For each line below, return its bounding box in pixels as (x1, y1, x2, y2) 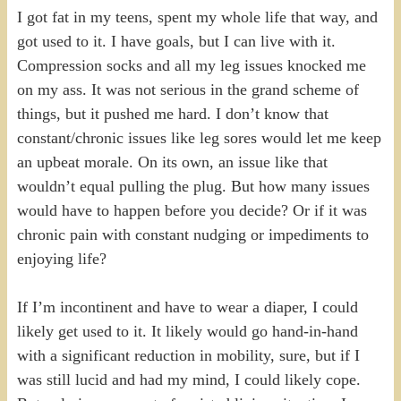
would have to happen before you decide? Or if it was (16, 200, 367, 219)
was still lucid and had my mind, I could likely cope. (16, 370, 361, 388)
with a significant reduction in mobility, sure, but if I (16, 346, 360, 364)
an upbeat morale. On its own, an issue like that (16, 152, 328, 171)
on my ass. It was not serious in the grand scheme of (16, 80, 359, 98)
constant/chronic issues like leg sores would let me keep (16, 128, 381, 147)
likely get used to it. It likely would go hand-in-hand (16, 321, 358, 340)
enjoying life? (16, 249, 107, 268)
